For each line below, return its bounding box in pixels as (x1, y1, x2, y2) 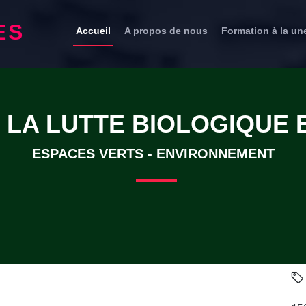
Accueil (76, 25, 111, 36)
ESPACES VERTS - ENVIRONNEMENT (31, 146, 275, 161)
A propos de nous (124, 25, 208, 36)
